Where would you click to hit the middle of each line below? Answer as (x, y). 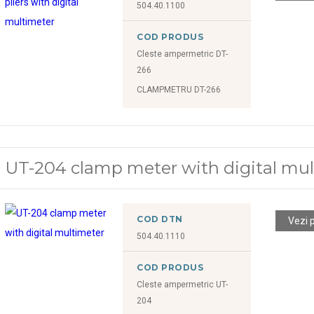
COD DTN (160, 219)
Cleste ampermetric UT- (183, 284)
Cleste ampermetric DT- (183, 54)
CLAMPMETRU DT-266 (179, 89)
